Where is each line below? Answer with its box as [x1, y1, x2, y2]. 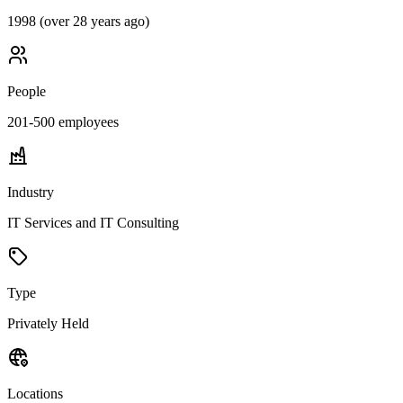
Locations [7, 385, 63, 401]
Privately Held [7, 315, 89, 331]
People [7, 83, 46, 99]
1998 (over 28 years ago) [7, 13, 149, 29]
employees [55, 113, 119, 130]
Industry [7, 184, 54, 200]
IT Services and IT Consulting [7, 214, 179, 230]
